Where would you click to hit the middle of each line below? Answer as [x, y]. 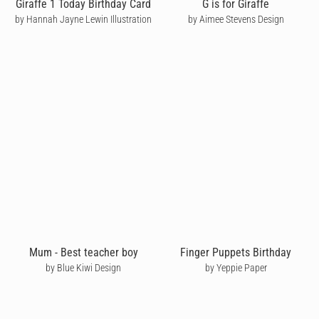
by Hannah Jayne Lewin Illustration [83, 20]
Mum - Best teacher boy [83, 252]
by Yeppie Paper [236, 267]
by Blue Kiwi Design [83, 267]
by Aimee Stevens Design [236, 20]
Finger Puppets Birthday [236, 252]
